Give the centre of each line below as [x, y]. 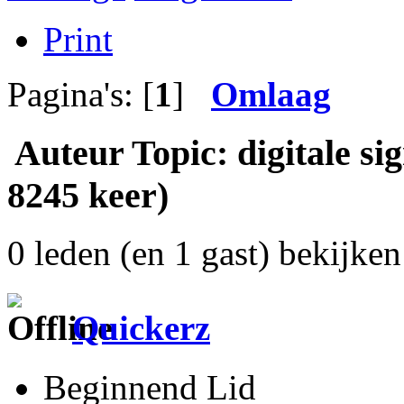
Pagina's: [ [81, 94]
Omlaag [271, 94]
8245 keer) [88, 195]
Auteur [69, 152]
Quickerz [141, 327]
